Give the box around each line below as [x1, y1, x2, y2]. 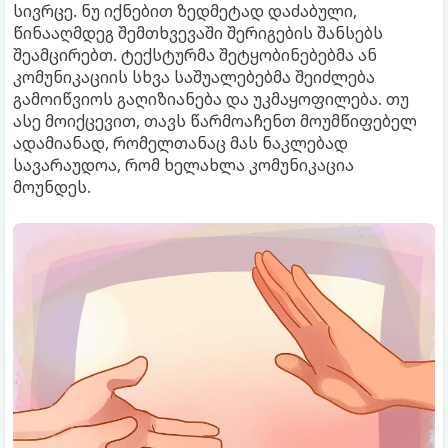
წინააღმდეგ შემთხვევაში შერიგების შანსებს [13, 21, 383, 44]
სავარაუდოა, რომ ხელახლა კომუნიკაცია [13, 153, 354, 176]
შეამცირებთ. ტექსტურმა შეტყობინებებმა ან [13, 43, 377, 66]
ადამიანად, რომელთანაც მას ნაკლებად [13, 131, 348, 154]
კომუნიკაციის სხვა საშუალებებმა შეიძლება [13, 65, 375, 88]
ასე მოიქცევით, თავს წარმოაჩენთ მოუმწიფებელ [13, 109, 417, 132]
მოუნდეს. [13, 175, 91, 198]
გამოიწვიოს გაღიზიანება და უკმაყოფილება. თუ [13, 87, 409, 110]
